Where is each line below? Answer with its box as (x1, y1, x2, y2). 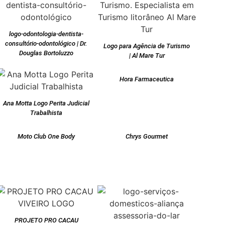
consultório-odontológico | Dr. (5, 40, 87, 48)
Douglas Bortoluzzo (19, 49, 73, 57)
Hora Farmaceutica (120, 75, 174, 83)
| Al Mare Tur (129, 52, 165, 60)
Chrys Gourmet (126, 133, 168, 141)
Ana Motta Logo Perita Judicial (3, 99, 89, 107)
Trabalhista (30, 109, 62, 117)
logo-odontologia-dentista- (9, 30, 83, 38)
